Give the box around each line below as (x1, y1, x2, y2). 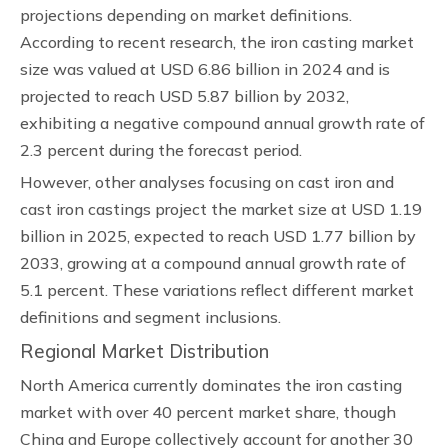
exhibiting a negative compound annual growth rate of (20, 113, 425, 133)
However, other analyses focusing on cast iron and (20, 172, 394, 192)
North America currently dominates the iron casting (20, 375, 402, 395)
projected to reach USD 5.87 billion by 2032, (20, 86, 349, 106)
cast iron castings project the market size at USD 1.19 (20, 199, 422, 219)
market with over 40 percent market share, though (20, 402, 396, 422)
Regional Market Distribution (20, 339, 269, 363)
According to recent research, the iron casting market (20, 32, 414, 52)
